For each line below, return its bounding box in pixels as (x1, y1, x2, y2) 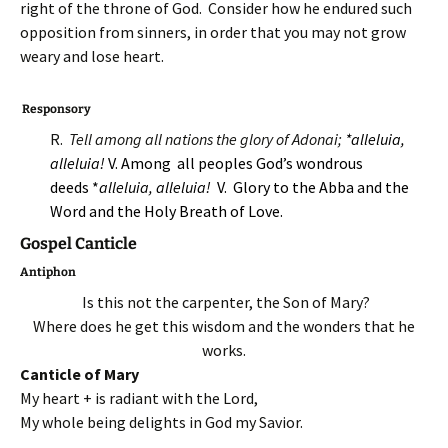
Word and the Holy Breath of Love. (50, 201, 283, 221)
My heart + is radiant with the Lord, (20, 388, 258, 408)
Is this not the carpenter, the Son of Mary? (78, 292, 370, 312)
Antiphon (20, 265, 76, 279)
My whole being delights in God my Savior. (20, 412, 303, 432)
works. (202, 340, 246, 360)
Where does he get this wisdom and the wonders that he (33, 316, 415, 336)
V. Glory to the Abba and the (214, 177, 409, 197)
